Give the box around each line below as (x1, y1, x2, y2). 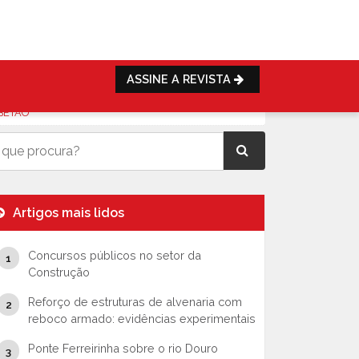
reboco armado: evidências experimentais (27, 312, 256, 325)
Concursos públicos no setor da (27, 248, 201, 262)
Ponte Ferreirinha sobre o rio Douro (27, 341, 218, 355)
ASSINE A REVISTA (126, 72, 234, 86)
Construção (27, 265, 90, 279)
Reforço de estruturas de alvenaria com (27, 295, 242, 309)
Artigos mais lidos (10, 205, 124, 220)
